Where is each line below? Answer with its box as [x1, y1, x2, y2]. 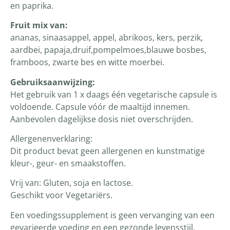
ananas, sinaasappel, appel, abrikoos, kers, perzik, [10, 32, 203, 44]
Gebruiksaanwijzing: [10, 76, 95, 88]
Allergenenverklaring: [10, 133, 92, 145]
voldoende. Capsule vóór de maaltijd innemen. [10, 101, 190, 112]
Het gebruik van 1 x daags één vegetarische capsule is [10, 88, 217, 100]
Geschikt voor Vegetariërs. [10, 189, 112, 201]
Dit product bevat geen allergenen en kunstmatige [10, 145, 205, 157]
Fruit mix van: [10, 20, 68, 31]
